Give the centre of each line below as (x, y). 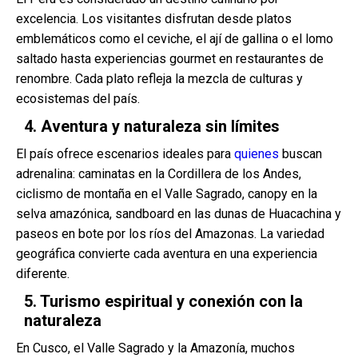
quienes (257, 154)
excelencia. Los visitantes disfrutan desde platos (154, 19)
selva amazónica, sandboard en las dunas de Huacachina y (179, 214)
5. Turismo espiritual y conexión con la (163, 301)
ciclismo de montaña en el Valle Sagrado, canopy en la (167, 194)
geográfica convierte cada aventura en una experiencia (167, 254)
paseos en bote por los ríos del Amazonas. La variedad (170, 234)
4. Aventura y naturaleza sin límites (152, 126)
